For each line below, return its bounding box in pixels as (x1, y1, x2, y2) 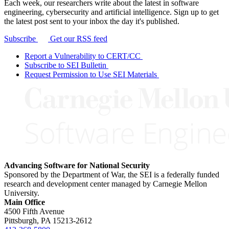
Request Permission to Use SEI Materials (25, 70, 157, 79)
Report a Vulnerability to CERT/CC (25, 52, 141, 61)
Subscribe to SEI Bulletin (25, 61, 106, 70)
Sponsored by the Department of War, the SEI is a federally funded (4, 170, 219, 179)
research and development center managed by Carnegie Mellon (4, 179, 207, 189)
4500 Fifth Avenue (4, 207, 64, 216)
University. (4, 189, 39, 198)
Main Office (4, 198, 45, 207)
